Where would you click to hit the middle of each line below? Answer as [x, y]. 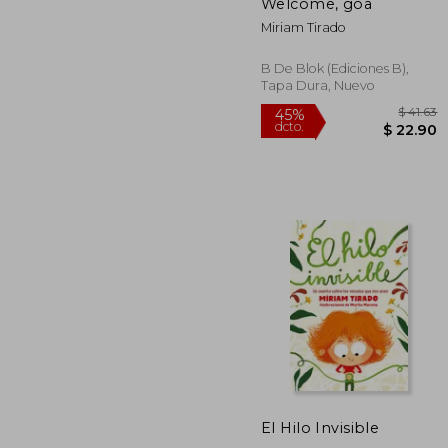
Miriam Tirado [303, 27]
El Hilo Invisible [320, 427]
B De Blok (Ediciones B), [335, 68]
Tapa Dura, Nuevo [318, 85]
